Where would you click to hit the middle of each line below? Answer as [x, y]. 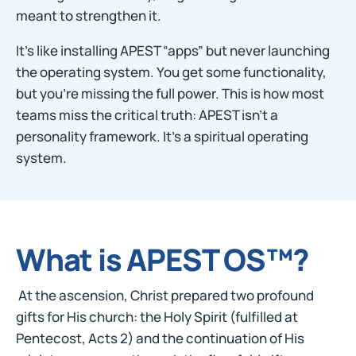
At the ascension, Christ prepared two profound [165, 295]
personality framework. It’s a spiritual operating [162, 136]
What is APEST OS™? [162, 259]
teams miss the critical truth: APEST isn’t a [147, 115]
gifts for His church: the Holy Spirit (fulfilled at [157, 317]
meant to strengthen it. [89, 15]
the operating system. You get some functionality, [171, 72]
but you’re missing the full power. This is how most [170, 93]
